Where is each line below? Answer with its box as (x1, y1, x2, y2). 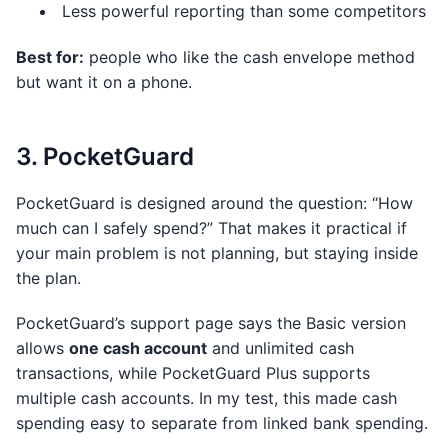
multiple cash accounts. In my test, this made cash (16, 388, 397, 408)
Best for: (16, 47, 84, 67)
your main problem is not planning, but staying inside (16, 243, 418, 263)
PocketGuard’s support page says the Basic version (16, 313, 406, 333)
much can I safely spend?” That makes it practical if (16, 218, 407, 238)
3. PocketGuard (16, 142, 194, 171)
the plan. (16, 268, 81, 288)
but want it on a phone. (16, 72, 192, 92)
